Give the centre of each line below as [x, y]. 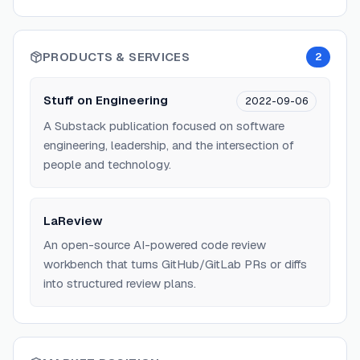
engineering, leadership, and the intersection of [169, 145]
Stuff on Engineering [106, 100]
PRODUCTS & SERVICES [117, 57]
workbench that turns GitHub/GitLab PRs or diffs [175, 264]
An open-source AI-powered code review [155, 245]
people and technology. [107, 164]
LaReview [73, 221]
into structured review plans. [120, 283]
